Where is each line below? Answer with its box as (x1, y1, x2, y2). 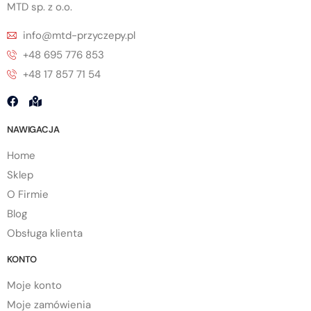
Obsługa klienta (7, 226, 83, 241)
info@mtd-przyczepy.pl (22, 28, 135, 43)
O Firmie (7, 187, 49, 202)
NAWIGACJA (7, 124, 60, 136)
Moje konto (7, 278, 62, 293)
